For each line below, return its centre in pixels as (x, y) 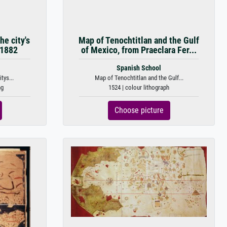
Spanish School (139, 68)
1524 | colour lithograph (139, 87)
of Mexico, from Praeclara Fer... (139, 50)
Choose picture (139, 110)
